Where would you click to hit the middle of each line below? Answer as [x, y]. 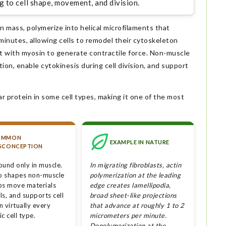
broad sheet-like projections [133, 195]
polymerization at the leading [135, 175]
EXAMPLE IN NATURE [139, 142]
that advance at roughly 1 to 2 [137, 206]
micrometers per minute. [128, 216]
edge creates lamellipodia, [130, 185]
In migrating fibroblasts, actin [135, 165]
